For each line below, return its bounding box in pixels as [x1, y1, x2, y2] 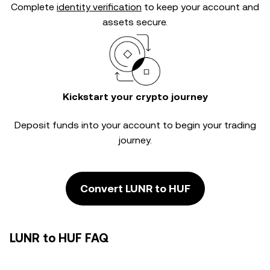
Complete [11, 1, 57, 13]
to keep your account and [142, 1, 259, 13]
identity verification [57, 1, 142, 13]
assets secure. [102, 16, 168, 28]
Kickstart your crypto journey [62, 91, 208, 102]
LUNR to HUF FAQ [10, 231, 108, 245]
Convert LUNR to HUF [80, 182, 190, 195]
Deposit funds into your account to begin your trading [14, 119, 256, 131]
